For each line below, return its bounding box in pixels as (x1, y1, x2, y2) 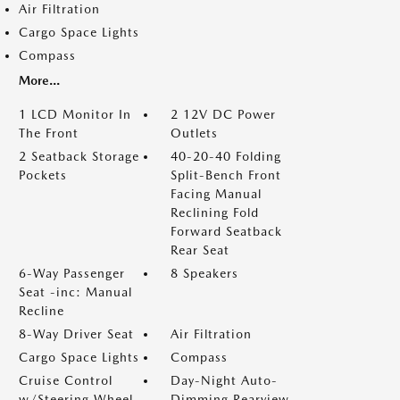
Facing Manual (171, 187, 262, 201)
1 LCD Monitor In (19, 107, 131, 121)
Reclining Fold (171, 205, 259, 220)
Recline (19, 304, 64, 318)
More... (19, 73, 60, 87)
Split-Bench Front (171, 168, 281, 182)
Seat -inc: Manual (19, 285, 132, 299)
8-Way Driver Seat (19, 327, 134, 341)
